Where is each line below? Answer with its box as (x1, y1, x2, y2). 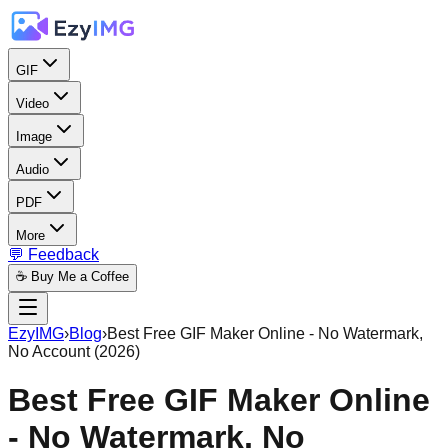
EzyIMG (8, 325, 64, 342)
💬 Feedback (8, 246, 99, 263)
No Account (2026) (8, 343, 140, 360)
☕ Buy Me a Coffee (16, 269, 129, 284)
